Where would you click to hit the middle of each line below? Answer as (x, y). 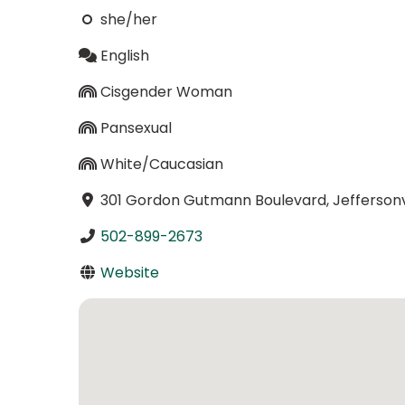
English (124, 55)
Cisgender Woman (166, 91)
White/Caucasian (161, 164)
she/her (128, 19)
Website (129, 272)
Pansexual (136, 127)
